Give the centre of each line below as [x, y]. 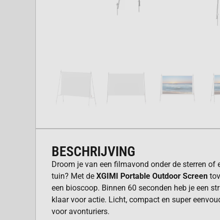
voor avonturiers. [81, 212]
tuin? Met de [74, 176]
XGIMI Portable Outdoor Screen [152, 176]
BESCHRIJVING [93, 152]
